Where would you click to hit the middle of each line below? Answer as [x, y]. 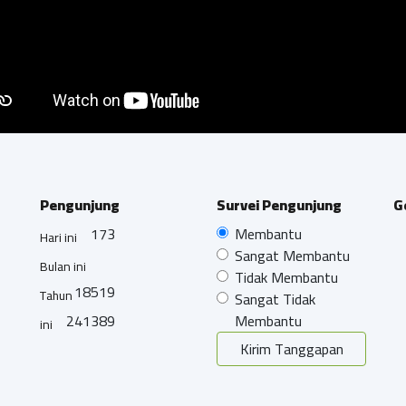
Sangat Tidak [275, 299]
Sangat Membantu [292, 255]
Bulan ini [63, 266]
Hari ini [58, 237]
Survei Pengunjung [279, 204]
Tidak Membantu [286, 277]
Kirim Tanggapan [291, 348]
